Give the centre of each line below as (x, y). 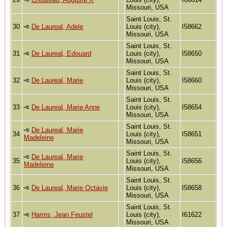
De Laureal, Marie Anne (66, 107)
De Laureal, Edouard (61, 53)
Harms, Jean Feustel (62, 214)
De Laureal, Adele (57, 26)
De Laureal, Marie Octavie (70, 187)
